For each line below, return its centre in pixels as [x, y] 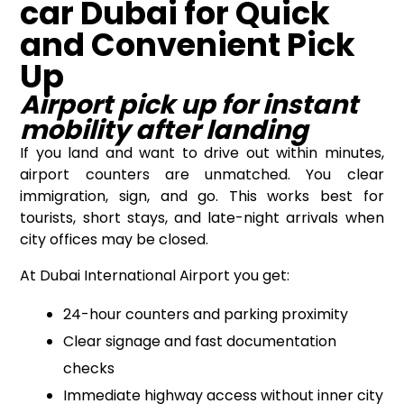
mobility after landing [165, 130]
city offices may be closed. [115, 240]
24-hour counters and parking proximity [206, 315]
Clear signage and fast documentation [200, 342]
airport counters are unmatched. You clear [202, 175]
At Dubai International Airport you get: [155, 276]
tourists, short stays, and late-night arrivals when [202, 218]
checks [89, 369]
